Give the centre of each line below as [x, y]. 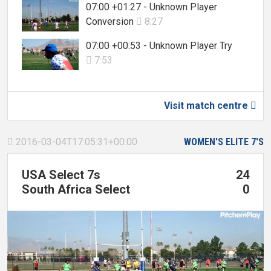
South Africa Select [76, 189]
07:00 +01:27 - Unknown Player [152, 7]
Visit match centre [207, 105]
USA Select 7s [61, 175]
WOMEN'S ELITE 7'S [224, 142]
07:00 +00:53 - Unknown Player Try [159, 45]
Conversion [111, 22]
